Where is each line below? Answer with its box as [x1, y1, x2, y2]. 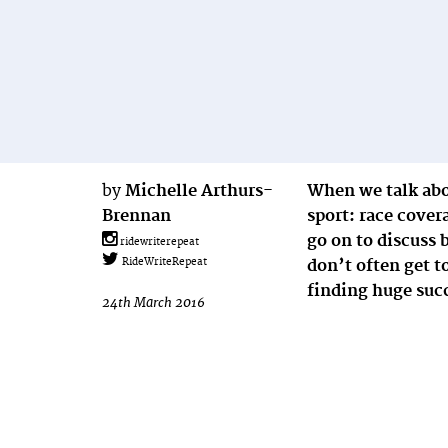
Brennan [102, 205, 171, 226]
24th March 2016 [102, 294, 205, 312]
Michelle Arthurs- [125, 180, 273, 201]
